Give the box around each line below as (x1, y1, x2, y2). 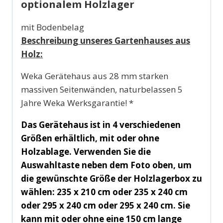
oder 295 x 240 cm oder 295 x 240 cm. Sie (21, 199, 190, 211)
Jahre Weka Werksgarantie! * (21, 97, 133, 109)
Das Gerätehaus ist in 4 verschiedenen (21, 118, 181, 130)
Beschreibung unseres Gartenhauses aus (21, 34, 190, 46)
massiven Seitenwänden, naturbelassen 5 (21, 83, 183, 95)
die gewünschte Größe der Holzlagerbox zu (21, 172, 202, 184)
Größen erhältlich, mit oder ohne (21, 132, 159, 144)
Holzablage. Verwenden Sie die (21, 145, 151, 157)
